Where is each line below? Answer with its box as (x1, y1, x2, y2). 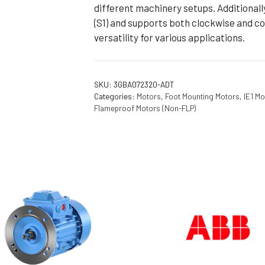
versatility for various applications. (94, 31, 245, 44)
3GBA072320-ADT (114, 79, 174, 89)
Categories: (94, 91, 137, 101)
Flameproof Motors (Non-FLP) (94, 102, 196, 113)
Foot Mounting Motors (165, 91, 240, 101)
